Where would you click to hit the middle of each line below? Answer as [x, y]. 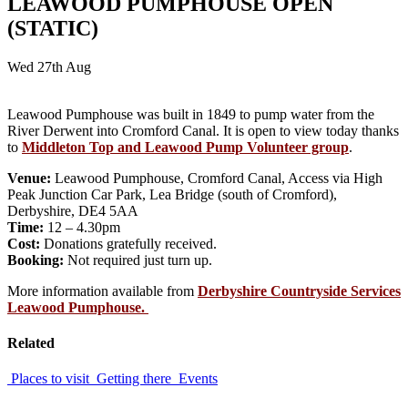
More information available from [102, 291]
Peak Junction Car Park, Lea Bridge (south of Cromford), [172, 194]
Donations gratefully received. [130, 243]
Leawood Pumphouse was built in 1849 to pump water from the [191, 114]
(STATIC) [53, 28]
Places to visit [50, 379]
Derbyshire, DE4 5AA [73, 210]
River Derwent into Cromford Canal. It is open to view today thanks [203, 130]
